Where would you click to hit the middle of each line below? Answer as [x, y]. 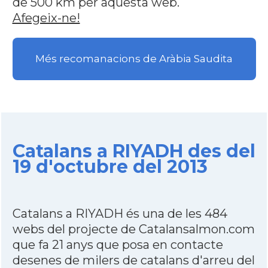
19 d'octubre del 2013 [110, 167]
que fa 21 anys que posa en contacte [118, 245]
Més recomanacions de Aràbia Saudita [134, 59]
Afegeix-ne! [46, 18]
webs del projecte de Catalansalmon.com [133, 229]
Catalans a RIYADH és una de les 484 [120, 214]
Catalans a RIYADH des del [134, 151]
